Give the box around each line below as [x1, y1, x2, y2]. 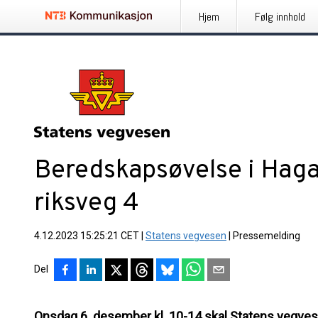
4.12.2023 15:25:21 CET [34, 230, 139, 241]
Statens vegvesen [146, 230, 226, 241]
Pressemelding [233, 230, 300, 241]
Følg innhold [255, 9, 305, 24]
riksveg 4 [34, 187, 139, 220]
